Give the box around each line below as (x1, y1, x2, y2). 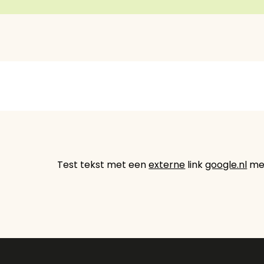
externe (148, 158, 186, 171)
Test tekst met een (57, 158, 149, 171)
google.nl (205, 158, 247, 171)
